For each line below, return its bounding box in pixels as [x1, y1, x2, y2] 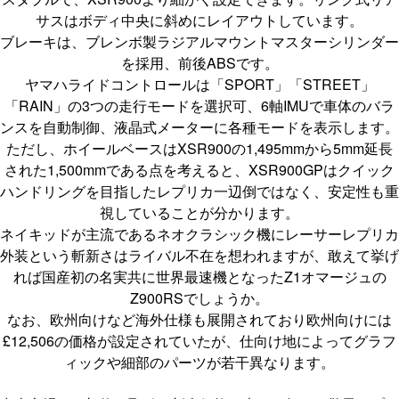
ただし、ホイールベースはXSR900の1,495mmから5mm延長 [6, 137, 393, 159]
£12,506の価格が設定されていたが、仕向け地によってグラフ [3, 330, 396, 351]
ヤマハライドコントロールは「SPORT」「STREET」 [24, 73, 375, 94]
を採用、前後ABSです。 [120, 52, 279, 73]
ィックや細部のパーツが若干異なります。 [64, 351, 335, 372]
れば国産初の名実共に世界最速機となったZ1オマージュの [12, 265, 387, 287]
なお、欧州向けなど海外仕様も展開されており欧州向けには [7, 308, 392, 330]
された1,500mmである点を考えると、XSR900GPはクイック [4, 159, 395, 180]
